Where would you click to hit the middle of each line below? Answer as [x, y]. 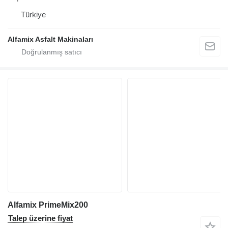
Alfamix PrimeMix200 [48, 205]
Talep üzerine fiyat [40, 218]
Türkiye [33, 15]
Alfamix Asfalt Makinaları [50, 39]
